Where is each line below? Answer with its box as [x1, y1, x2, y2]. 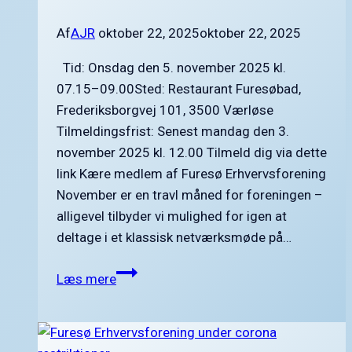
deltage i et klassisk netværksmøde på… [57, 229, 291, 245]
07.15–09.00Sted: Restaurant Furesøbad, [57, 80, 301, 97]
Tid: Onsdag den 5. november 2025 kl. [57, 59, 286, 75]
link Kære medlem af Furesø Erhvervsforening [57, 165, 326, 181]
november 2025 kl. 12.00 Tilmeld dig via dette [57, 144, 327, 160]
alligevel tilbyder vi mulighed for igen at [57, 207, 287, 224]
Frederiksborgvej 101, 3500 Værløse [57, 101, 273, 118]
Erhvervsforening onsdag [115, 326, 264, 343]
